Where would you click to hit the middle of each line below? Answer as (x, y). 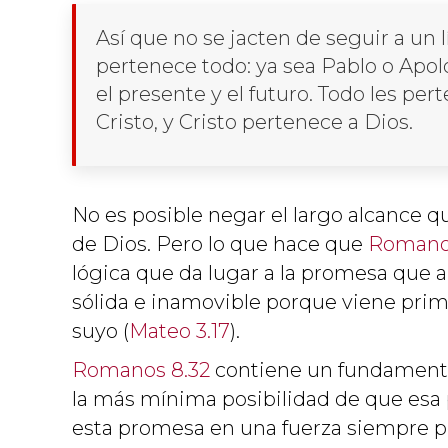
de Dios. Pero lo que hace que (220, 243)
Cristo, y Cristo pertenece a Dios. (257, 121)
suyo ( (100, 330)
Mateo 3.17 (179, 330)
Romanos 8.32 (141, 369)
